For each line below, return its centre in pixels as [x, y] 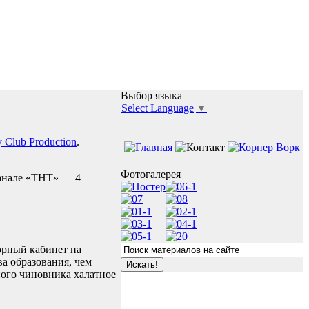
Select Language [158, 108]
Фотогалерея [151, 174]
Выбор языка [151, 96]
